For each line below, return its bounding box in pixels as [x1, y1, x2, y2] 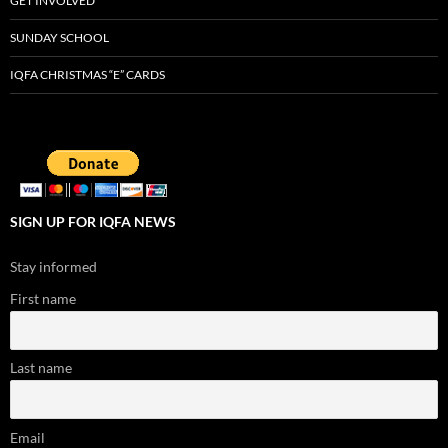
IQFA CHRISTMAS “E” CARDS [10, 67, 165, 83]
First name [10, 290, 76, 308]
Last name [10, 359, 72, 377]
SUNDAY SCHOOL [10, 30, 109, 46]
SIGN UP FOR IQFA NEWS [10, 213, 176, 231]
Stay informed [10, 258, 97, 276]
